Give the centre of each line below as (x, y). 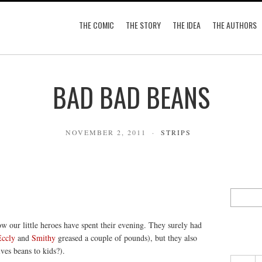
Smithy (44, 238)
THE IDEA (187, 25)
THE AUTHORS (235, 25)
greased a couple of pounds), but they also (126, 238)
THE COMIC (96, 25)
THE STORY (143, 25)
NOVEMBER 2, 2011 (106, 132)
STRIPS (176, 132)
